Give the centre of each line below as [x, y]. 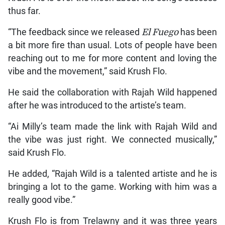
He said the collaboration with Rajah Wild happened [113, 93]
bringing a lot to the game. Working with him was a [113, 187]
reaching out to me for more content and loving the [113, 59]
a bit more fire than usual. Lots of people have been [113, 45]
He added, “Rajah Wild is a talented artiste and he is [113, 174]
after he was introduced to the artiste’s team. [97, 106]
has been [198, 32]
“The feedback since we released [75, 32]
